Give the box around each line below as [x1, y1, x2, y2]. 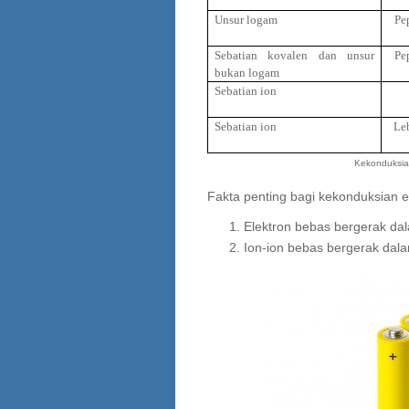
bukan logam [215, 66, 280, 80]
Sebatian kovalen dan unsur [215, 48, 374, 63]
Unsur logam [215, 13, 278, 27]
